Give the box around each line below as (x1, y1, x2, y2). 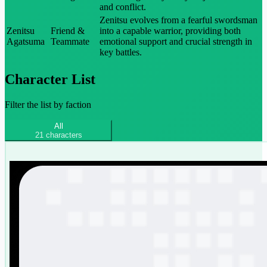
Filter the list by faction (5, 99, 91, 110)
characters (43, 130, 82, 139)
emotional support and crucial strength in (100, 36, 252, 46)
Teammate (51, 36, 89, 46)
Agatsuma (7, 36, 45, 46)
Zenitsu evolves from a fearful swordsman (100, 14, 257, 25)
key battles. (100, 46, 142, 57)
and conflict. (100, 1, 146, 12)
